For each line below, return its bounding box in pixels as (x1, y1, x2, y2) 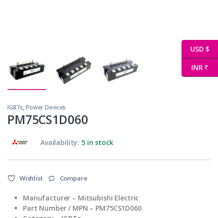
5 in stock (81, 138, 113, 147)
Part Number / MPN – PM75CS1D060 (23, 203, 142, 213)
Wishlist (19, 174, 43, 183)
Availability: (40, 138, 82, 147)
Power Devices (26, 103, 66, 112)
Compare (59, 174, 88, 183)
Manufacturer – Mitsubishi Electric (23, 193, 139, 202)
